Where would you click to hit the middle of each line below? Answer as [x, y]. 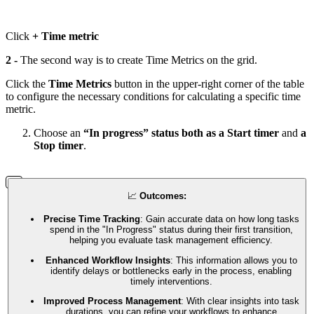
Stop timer [59, 145]
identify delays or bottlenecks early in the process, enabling [171, 271]
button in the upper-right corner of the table [208, 83]
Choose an [59, 132]
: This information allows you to [233, 260]
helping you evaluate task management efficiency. [171, 240]
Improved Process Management [112, 301]
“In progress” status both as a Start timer [181, 132]
